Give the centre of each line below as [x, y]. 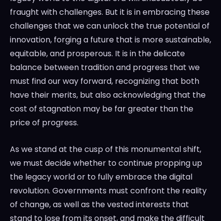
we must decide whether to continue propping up [106, 163]
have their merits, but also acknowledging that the [108, 95]
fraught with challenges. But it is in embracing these [110, 12]
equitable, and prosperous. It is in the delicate [97, 54]
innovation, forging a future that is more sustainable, [110, 40]
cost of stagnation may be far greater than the [102, 109]
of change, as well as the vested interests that [99, 205]
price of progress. [44, 123]
